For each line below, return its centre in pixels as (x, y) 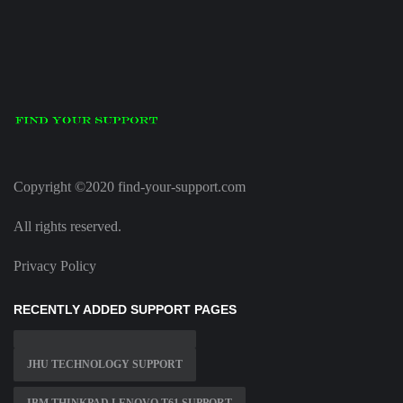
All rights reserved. (67, 227)
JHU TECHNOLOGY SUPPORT (105, 365)
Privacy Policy (55, 266)
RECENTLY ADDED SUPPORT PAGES (125, 310)
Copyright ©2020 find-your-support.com (130, 187)
